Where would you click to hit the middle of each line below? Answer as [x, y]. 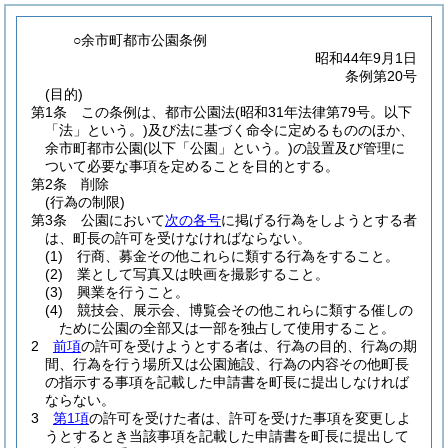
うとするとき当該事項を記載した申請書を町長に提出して [227, 436]
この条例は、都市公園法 [158, 112]
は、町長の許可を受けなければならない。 [178, 238]
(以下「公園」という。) [218, 148]
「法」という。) [96, 130]
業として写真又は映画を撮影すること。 [203, 274]
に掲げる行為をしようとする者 [319, 220]
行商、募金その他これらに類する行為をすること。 [238, 256]
